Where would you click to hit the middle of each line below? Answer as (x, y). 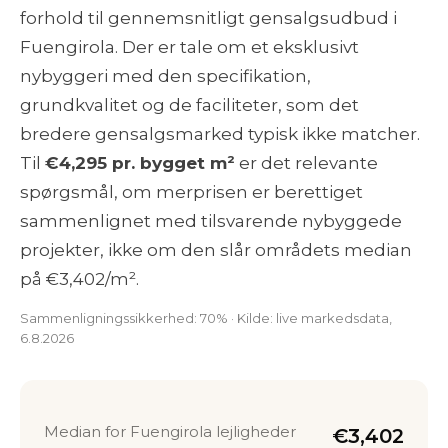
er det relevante (306, 163)
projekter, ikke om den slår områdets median (216, 250)
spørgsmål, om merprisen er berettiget (191, 192)
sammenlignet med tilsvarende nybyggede (211, 221)
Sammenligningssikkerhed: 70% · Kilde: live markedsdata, (206, 318)
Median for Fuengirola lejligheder (170, 431)
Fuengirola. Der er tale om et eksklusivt (189, 47)
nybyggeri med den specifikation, (165, 76)
